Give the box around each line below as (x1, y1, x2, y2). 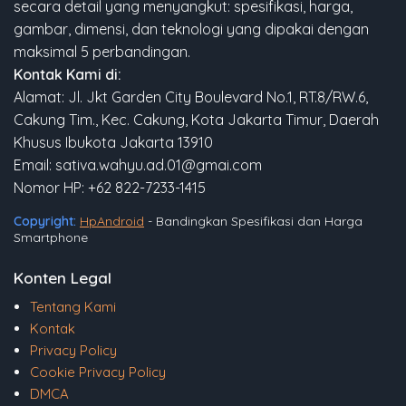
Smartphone (14, 229, 88, 246)
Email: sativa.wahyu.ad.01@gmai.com (14, 156, 262, 175)
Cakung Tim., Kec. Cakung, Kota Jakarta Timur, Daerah (14, 111, 379, 130)
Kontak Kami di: (14, 65, 121, 84)
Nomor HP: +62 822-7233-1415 (14, 179, 206, 198)
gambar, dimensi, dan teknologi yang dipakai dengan (14, 20, 369, 39)
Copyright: (14, 213, 76, 230)
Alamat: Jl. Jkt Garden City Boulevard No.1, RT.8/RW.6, (14, 88, 368, 107)
